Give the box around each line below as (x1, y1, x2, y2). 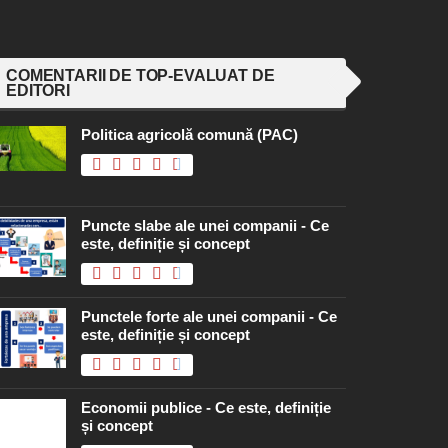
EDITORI (6, 81, 70, 99)
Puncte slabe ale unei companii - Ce (81, 216, 329, 234)
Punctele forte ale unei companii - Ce (81, 307, 337, 325)
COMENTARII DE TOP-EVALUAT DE (6, 66, 275, 84)
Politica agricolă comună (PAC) (81, 125, 298, 143)
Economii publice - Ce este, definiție (81, 398, 331, 416)
